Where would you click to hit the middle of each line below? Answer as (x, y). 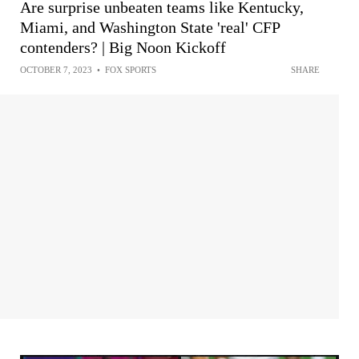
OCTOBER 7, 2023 (56, 70)
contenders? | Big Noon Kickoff (123, 47)
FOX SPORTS (131, 70)
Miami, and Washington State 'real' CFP (150, 27)
